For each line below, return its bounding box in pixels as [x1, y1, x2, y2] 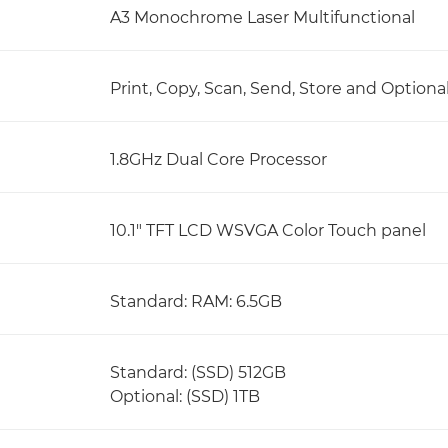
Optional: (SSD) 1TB [110, 387, 260, 406]
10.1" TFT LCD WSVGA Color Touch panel [110, 221, 426, 240]
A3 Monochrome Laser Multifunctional [110, 8, 415, 27]
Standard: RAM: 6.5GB [110, 292, 282, 311]
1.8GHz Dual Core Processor [110, 150, 327, 169]
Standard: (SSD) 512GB [110, 363, 286, 382]
